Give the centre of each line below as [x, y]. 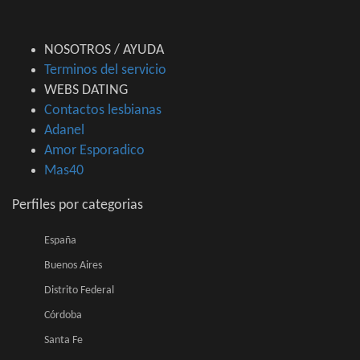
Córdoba [63, 316]
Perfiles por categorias [78, 206]
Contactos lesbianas [103, 111]
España [60, 241]
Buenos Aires [73, 266]
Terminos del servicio [105, 71]
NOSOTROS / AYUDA [104, 51]
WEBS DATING [86, 91]
